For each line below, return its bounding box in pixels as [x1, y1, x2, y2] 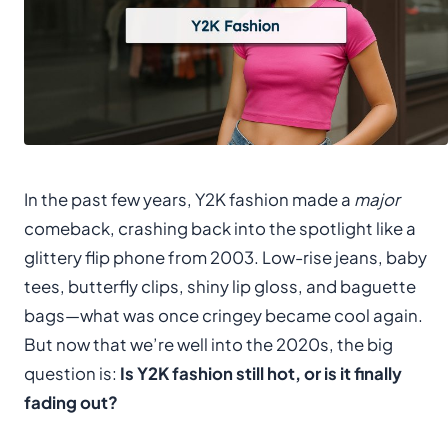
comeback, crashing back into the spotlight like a [24, 217, 416, 239]
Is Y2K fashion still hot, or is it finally [120, 362, 402, 384]
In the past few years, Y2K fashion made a [24, 188, 354, 210]
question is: [24, 362, 120, 384]
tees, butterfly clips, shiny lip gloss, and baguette [24, 275, 416, 297]
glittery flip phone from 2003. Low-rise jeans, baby [24, 246, 427, 268]
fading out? [24, 391, 118, 413]
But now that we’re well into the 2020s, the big [24, 333, 393, 355]
